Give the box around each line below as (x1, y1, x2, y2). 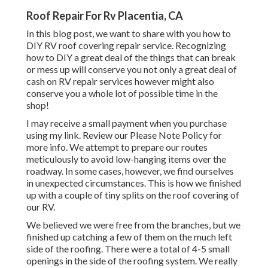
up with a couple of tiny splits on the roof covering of (26, 189, 239, 201)
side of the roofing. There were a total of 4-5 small (26, 243, 230, 255)
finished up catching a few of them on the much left (26, 231, 232, 243)
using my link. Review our (26, 129, 130, 141)
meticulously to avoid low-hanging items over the (26, 153, 226, 165)
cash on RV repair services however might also (26, 75, 214, 87)
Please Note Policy (130, 129, 208, 141)
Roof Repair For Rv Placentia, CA (26, 9, 183, 23)
